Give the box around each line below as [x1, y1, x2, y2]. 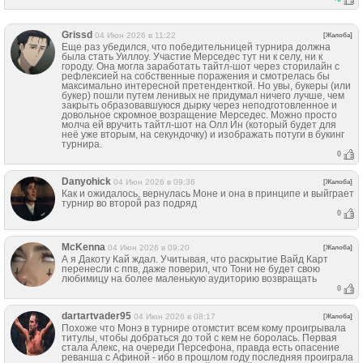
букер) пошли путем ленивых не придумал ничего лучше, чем [62, 89, 344, 101]
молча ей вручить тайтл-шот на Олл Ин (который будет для [62, 118, 336, 130]
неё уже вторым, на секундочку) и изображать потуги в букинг [62, 128, 344, 140]
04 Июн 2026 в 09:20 [108, 242, 190, 252]
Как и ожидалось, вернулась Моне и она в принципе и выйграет [62, 187, 354, 199]
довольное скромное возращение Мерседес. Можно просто [62, 109, 337, 121]
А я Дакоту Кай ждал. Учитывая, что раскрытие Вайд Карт [62, 253, 328, 265]
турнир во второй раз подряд [62, 197, 197, 209]
